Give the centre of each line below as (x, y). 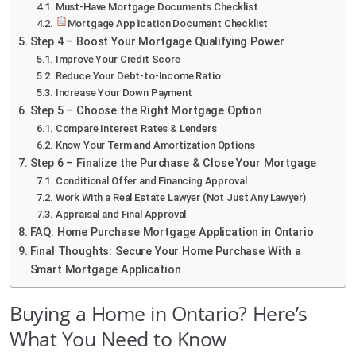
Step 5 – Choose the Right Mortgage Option (146, 110)
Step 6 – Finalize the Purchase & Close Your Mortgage (173, 163)
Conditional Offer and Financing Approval (151, 180)
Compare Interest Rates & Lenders (136, 128)
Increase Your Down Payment (124, 92)
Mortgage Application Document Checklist (168, 23)
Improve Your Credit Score (118, 59)
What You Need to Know (118, 338)
